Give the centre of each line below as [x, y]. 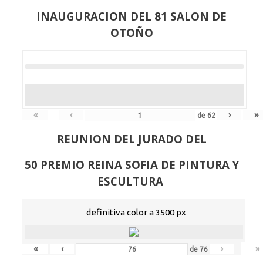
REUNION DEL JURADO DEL [131, 139]
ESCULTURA [131, 181]
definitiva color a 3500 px [136, 213]
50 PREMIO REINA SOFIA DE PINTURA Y [131, 165]
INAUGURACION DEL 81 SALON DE [131, 16]
